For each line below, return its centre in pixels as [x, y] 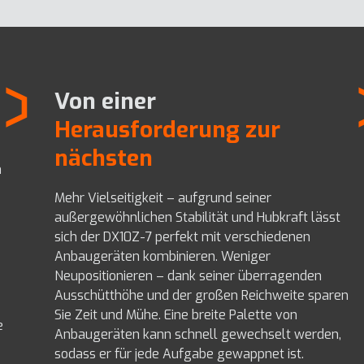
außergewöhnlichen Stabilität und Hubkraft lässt [197, 218]
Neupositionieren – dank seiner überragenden [188, 276]
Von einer [105, 102]
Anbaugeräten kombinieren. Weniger [162, 257]
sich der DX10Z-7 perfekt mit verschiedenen [182, 237]
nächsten [103, 158]
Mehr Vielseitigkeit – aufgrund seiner [162, 198]
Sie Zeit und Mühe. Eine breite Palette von [175, 315]
